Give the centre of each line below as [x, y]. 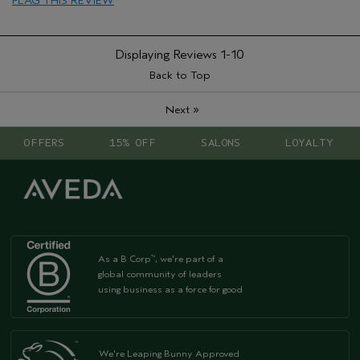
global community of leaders [160, 274]
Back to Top [180, 75]
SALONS [221, 142]
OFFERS [44, 142]
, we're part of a [189, 258]
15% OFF [133, 142]
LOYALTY [309, 142]
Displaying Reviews [168, 54]
